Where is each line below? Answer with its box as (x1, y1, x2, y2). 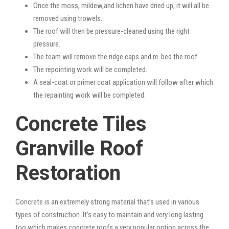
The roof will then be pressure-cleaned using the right (33, 26, 190, 36)
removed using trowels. (33, 13, 102, 23)
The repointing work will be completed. (33, 64, 147, 74)
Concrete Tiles (15, 111, 147, 136)
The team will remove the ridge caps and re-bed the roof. (33, 52, 199, 61)
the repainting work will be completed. (33, 90, 146, 100)
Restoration (15, 161, 121, 185)
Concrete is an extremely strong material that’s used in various (15, 197, 199, 207)
